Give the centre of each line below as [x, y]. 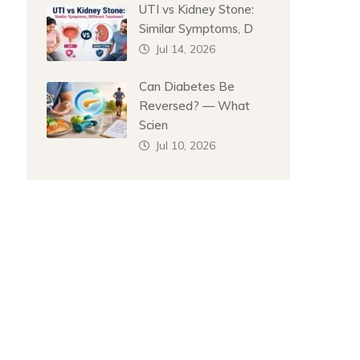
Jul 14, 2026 [186, 49]
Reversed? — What [195, 106]
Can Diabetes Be [187, 86]
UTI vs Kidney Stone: [197, 9]
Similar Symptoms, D [196, 29]
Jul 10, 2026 [186, 145]
